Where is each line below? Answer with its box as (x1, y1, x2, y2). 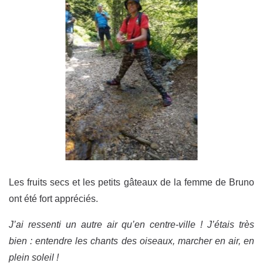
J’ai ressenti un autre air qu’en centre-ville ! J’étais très (9, 220, 254, 230)
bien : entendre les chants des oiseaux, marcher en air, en (9, 236, 254, 247)
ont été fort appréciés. (9, 194, 98, 204)
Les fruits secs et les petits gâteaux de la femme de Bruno (9, 177, 254, 188)
